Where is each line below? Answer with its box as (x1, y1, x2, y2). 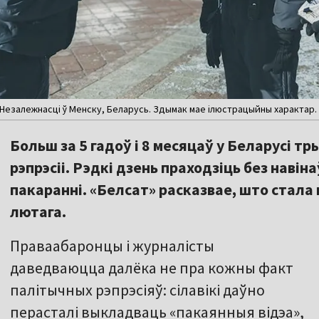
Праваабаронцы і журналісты (10, 236, 214, 256)
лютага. (10, 202, 66, 222)
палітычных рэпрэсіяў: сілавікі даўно (10, 280, 265, 300)
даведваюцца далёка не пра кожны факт (10, 258, 293, 278)
